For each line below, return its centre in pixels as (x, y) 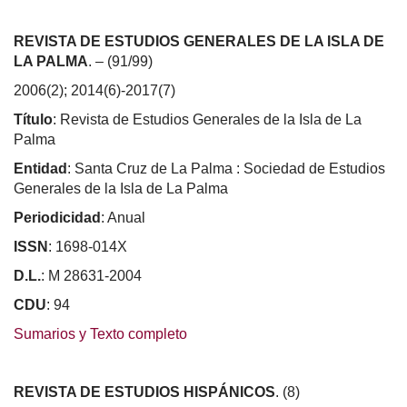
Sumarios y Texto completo (100, 333)
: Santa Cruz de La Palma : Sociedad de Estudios (226, 168)
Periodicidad (57, 217)
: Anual (123, 217)
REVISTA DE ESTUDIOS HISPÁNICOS (144, 392)
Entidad (40, 168)
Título (33, 119)
